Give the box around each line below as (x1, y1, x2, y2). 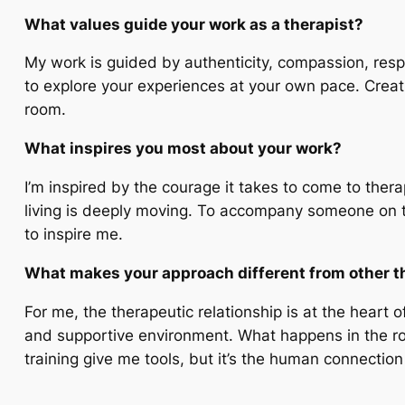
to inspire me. (24, 225, 124, 244)
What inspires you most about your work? (24, 139, 343, 158)
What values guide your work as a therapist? (24, 14, 364, 33)
